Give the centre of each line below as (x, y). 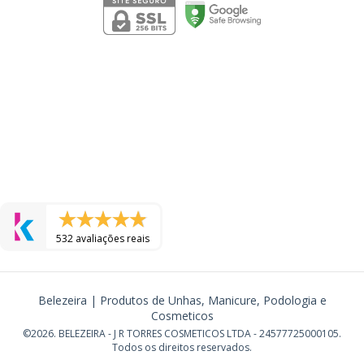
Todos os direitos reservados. (182, 347)
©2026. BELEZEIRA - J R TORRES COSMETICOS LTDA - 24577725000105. (182, 333)
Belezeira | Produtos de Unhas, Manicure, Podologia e (182, 300)
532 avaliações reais (103, 238)
